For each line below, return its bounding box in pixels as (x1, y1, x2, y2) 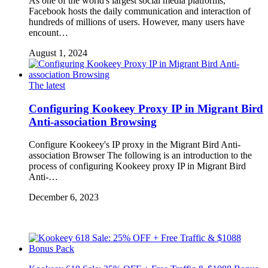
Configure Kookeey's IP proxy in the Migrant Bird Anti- (29, 139, 240, 150)
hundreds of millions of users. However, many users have (29, 17, 245, 27)
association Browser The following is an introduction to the (29, 150, 252, 161)
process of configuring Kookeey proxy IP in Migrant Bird (29, 161, 246, 172)
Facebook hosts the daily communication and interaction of (29, 6, 251, 16)
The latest (29, 80, 65, 90)
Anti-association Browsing (29, 115, 157, 128)
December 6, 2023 (29, 192, 99, 203)
